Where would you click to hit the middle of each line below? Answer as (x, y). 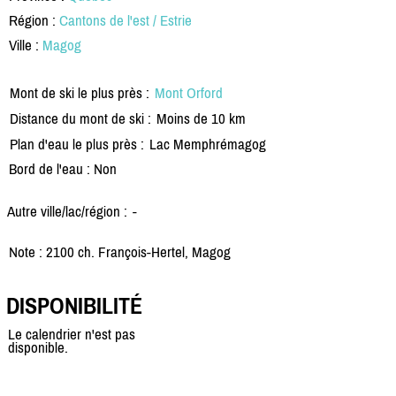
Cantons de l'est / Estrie (126, 20)
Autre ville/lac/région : (67, 211)
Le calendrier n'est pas (72, 335)
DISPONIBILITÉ (74, 306)
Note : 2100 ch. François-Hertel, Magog (120, 251)
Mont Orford (189, 92)
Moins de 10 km (201, 118)
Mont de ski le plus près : (80, 92)
